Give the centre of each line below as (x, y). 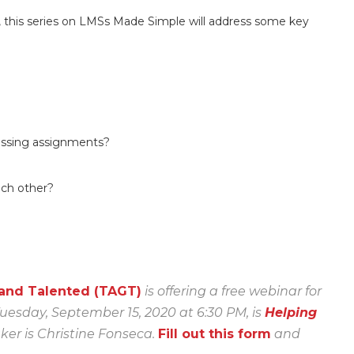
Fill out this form (215, 333)
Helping (291, 312)
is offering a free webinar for (232, 291)
